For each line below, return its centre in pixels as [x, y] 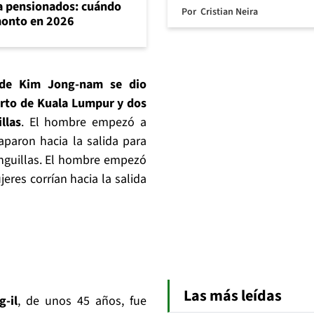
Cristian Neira [229, 12]
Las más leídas [233, 295]
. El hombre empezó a [84, 123]
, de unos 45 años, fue [82, 301]
